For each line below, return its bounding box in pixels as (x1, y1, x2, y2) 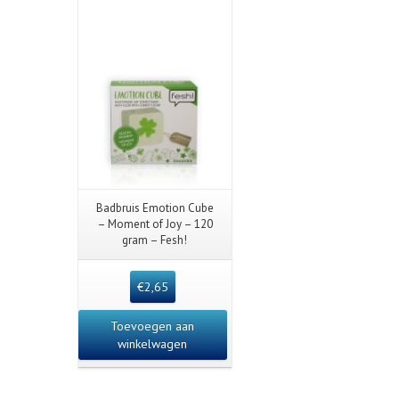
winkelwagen (118, 335, 188, 352)
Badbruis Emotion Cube (95, 199, 214, 216)
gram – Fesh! (122, 232, 188, 248)
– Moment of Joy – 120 (96, 216, 213, 232)
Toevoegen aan (110, 317, 195, 334)
